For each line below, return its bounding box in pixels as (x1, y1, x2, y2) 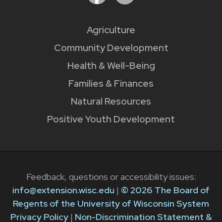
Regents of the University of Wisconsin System (13, 198, 209, 210)
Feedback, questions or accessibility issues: (26, 171, 196, 183)
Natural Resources (71, 95, 151, 108)
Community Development (54, 41, 168, 54)
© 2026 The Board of (121, 184, 210, 196)
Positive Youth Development (47, 112, 175, 125)
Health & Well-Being (67, 59, 155, 72)
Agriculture (87, 23, 135, 36)
